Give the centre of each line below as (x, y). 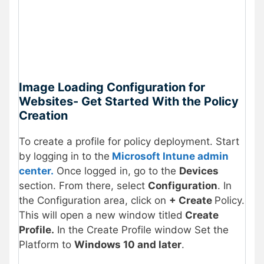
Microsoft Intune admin (169, 156)
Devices (199, 171)
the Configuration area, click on (94, 201)
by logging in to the (64, 156)
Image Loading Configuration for (112, 88)
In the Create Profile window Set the (141, 230)
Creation (43, 116)
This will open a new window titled (101, 215)
